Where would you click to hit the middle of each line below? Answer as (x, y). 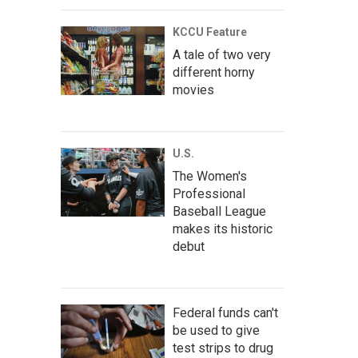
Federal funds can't (225, 313)
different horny (214, 72)
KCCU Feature (210, 32)
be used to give (216, 330)
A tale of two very (222, 55)
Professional (209, 194)
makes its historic (223, 229)
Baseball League (219, 211)
